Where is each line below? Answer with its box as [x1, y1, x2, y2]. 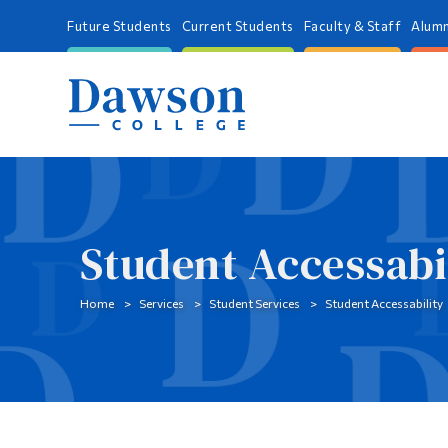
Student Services [208, 295, 300, 310]
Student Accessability [324, 295, 443, 310]
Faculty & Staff [303, 18, 402, 34]
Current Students [181, 18, 294, 34]
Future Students [67, 18, 172, 34]
